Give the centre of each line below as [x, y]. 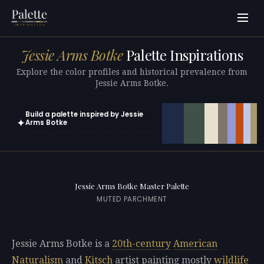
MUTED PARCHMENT [132, 199]
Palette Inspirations [183, 55]
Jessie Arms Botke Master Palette [132, 186]
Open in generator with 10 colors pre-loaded [88, 133]
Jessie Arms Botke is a [62, 244]
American [195, 244]
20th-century [141, 244]
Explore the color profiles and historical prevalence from [132, 72]
